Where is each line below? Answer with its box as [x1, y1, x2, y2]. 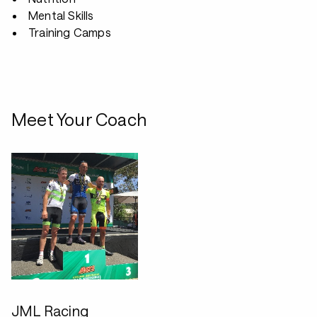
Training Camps [28, 25, 111, 39]
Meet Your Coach [11, 109, 146, 129]
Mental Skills [28, 8, 94, 22]
